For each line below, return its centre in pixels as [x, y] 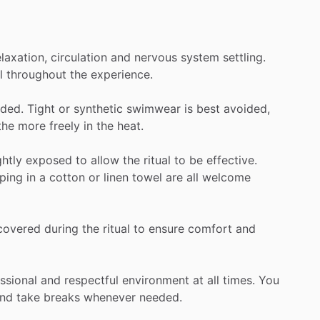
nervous [156, 57]
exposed [49, 160]
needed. [161, 297]
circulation [79, 57]
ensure [166, 228]
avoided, [247, 108]
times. [239, 280]
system [200, 57]
